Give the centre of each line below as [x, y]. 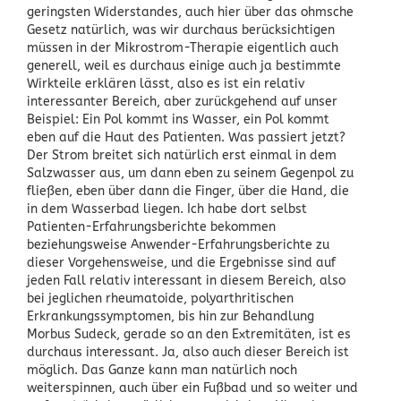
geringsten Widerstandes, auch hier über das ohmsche [190, 12]
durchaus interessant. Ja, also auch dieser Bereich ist [188, 352]
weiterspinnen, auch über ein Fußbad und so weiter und [192, 388]
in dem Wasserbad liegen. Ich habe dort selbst [167, 209]
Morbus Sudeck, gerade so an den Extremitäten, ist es [189, 334]
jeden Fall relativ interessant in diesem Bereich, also [186, 280]
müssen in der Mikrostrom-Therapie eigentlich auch [183, 47]
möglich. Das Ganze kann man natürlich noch [162, 370]
